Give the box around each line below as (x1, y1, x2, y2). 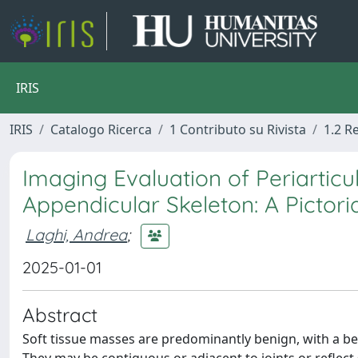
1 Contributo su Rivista (169, 121, 306, 138)
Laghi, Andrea (26, 224, 127, 245)
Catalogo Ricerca (50, 121, 152, 138)
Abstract (22, 303, 97, 327)
